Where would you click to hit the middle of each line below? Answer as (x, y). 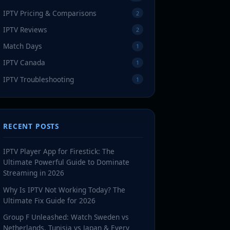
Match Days (23, 46)
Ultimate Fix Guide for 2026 (50, 200)
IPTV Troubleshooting (39, 79)
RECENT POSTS (31, 126)
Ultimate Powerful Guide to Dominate (66, 162)
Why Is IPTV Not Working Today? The (64, 189)
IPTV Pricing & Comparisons (50, 13)
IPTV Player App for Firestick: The (59, 151)
